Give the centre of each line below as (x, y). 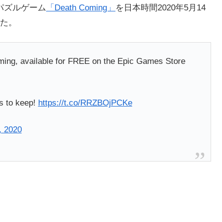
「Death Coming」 (81, 7)
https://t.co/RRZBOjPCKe (85, 103)
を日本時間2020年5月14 (161, 7)
